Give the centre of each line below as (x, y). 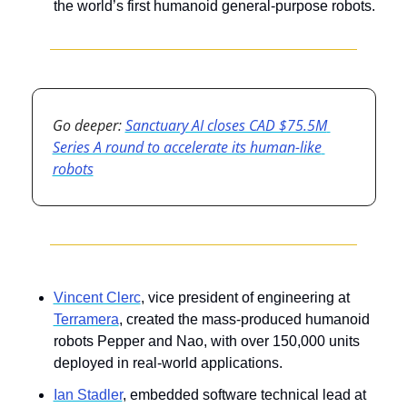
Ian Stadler (88, 394)
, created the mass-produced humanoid (244, 319)
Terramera (86, 319)
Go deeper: (89, 125)
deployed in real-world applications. (168, 362)
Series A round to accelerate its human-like (187, 147)
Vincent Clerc (97, 297)
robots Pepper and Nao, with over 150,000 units (206, 341)
